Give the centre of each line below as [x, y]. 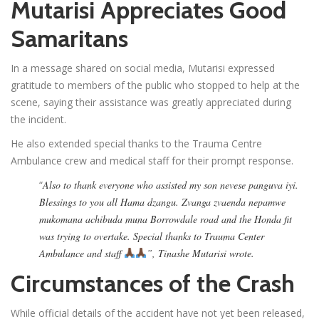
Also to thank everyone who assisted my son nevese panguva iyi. [171, 184]
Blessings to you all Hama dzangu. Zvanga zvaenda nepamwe [162, 202]
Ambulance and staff [82, 253]
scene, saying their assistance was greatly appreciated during [151, 102]
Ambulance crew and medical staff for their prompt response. [152, 160]
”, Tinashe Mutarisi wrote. [200, 253]
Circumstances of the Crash [153, 283]
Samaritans [69, 38]
